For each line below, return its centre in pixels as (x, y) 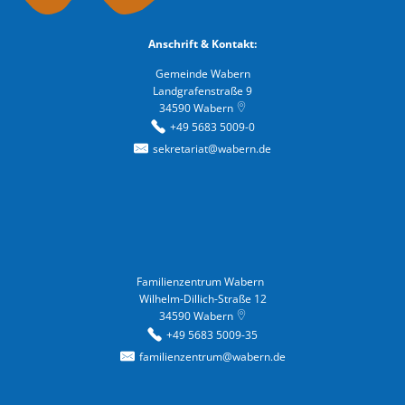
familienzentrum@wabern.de (212, 356)
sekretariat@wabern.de (212, 148)
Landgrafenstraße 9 (202, 91)
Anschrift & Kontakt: (202, 44)
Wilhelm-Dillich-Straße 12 (202, 299)
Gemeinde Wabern (202, 74)
